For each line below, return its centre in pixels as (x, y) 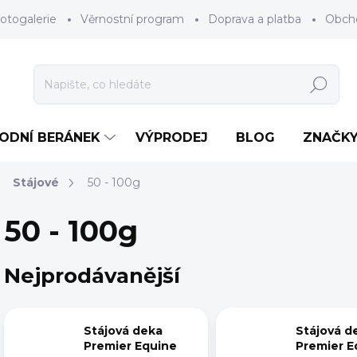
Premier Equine (130, 346)
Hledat (319, 85)
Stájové (36, 182)
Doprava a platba (255, 19)
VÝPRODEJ (172, 137)
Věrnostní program (132, 19)
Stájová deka (123, 331)
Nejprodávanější (92, 275)
